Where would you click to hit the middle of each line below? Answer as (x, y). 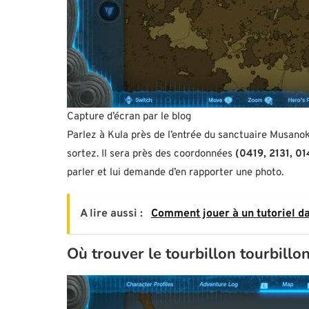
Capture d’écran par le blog (129, 117)
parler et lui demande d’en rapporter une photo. (175, 173)
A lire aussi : (113, 214)
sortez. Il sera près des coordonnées (151, 154)
